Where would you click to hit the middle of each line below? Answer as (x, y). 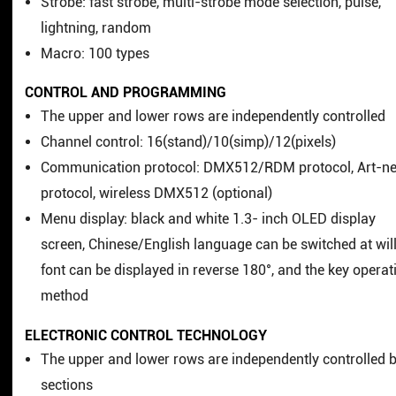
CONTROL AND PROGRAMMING (125, 93)
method (65, 296)
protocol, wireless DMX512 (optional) (157, 194)
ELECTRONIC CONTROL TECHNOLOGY (145, 335)
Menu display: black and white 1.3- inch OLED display (209, 219)
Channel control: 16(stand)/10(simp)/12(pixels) (189, 142)
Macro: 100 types (95, 53)
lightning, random (96, 27)
